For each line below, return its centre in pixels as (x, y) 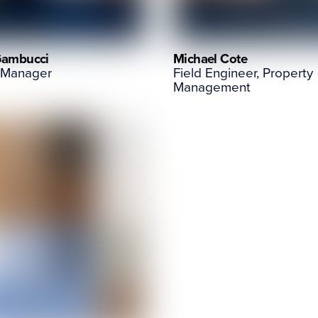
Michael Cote (210, 59)
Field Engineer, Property (243, 72)
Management (212, 86)
